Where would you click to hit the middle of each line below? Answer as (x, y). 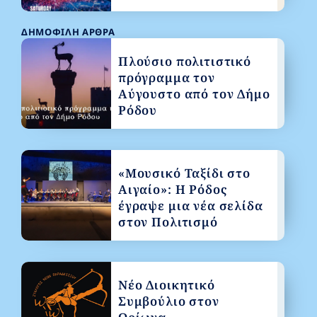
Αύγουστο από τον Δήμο (194, 93)
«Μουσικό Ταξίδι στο (184, 173)
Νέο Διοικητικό (166, 284)
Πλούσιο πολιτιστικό (185, 61)
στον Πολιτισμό (168, 221)
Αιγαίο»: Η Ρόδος (173, 189)
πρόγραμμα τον (166, 77)
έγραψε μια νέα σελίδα (190, 205)
